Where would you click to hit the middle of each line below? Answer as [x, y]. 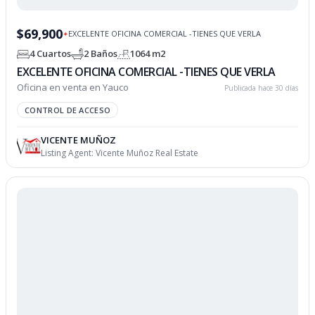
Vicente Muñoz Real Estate [147, 153]
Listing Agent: [69, 153]
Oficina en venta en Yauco [73, 87]
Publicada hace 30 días [261, 88]
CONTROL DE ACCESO [68, 110]
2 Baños [101, 54]
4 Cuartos [51, 54]
